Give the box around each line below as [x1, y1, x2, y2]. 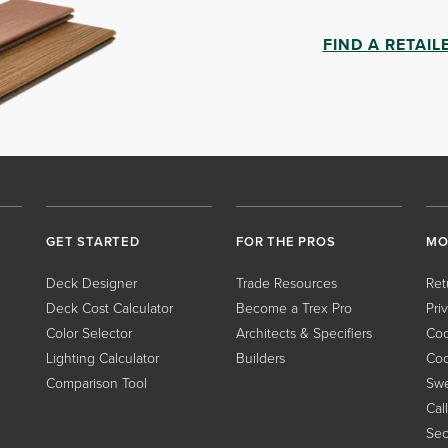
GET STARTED [46, 232, 140, 252]
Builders [236, 348, 285, 368]
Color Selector [46, 323, 132, 343]
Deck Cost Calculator [46, 298, 173, 318]
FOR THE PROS [236, 232, 336, 252]
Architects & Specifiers [236, 323, 372, 343]
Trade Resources [236, 273, 337, 293]
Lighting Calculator [46, 348, 159, 368]
